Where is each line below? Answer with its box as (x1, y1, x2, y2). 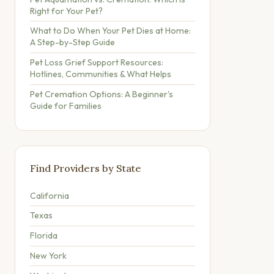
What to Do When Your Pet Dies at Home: (30, 25, 191, 37)
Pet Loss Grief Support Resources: (30, 57, 163, 68)
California (30, 190, 69, 201)
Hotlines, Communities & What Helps (30, 68, 171, 80)
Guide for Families (30, 100, 102, 111)
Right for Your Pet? (30, 5, 103, 17)
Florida (30, 230, 57, 242)
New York (30, 250, 67, 262)
